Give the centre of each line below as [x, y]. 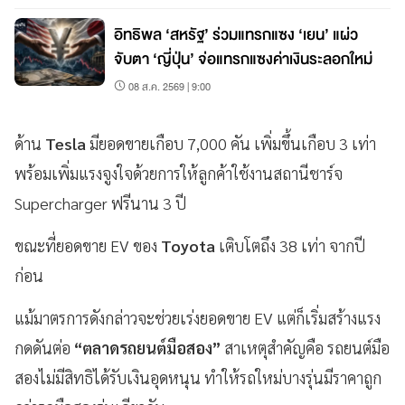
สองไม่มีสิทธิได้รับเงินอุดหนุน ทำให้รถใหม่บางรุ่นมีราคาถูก [198, 377]
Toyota [190, 245]
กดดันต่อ [42, 347]
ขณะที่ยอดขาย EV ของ [88, 245]
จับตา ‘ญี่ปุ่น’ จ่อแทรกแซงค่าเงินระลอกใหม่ [243, 59]
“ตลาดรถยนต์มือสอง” [147, 347]
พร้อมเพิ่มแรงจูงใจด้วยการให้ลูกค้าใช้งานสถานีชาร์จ [179, 173]
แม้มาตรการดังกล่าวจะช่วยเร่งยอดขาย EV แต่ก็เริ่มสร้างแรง [198, 317]
